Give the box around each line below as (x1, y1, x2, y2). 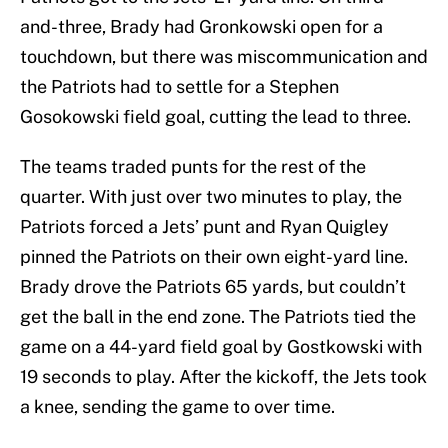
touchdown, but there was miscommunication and (20, 46, 428, 68)
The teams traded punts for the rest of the (20, 156, 366, 178)
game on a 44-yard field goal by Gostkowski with (20, 336, 422, 358)
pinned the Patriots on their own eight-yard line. (20, 246, 408, 268)
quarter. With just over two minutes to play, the (20, 186, 402, 208)
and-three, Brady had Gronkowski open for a (20, 16, 383, 38)
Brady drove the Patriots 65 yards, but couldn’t (20, 276, 406, 298)
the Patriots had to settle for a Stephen (20, 76, 339, 98)
